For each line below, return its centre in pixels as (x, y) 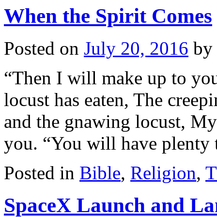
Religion (163, 172)
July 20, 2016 (136, 48)
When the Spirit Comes (108, 15)
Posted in (39, 172)
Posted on (41, 48)
